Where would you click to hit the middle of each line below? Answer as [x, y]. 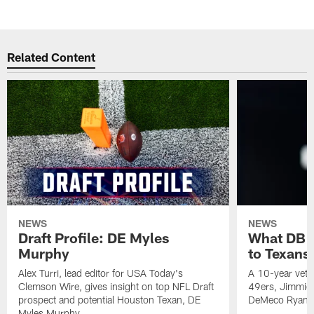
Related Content [52, 57]
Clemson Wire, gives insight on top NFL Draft [116, 286]
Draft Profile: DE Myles [94, 237]
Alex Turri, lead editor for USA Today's [101, 273]
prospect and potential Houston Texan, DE [110, 299]
